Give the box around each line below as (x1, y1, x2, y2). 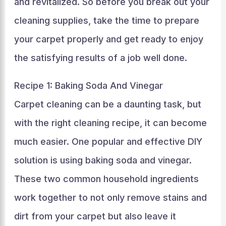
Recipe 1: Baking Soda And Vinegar (14, 80, 163, 91)
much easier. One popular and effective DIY (14, 136, 202, 147)
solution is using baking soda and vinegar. (14, 155, 192, 165)
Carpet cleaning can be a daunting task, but (14, 99, 201, 109)
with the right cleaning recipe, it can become (14, 118, 207, 128)
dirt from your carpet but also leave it (14, 211, 176, 221)
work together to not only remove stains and (14, 192, 207, 203)
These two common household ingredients (14, 174, 199, 184)
